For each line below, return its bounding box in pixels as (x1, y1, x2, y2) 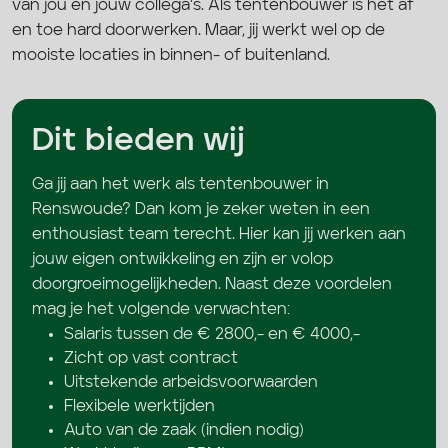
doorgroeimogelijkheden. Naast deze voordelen (32, 276, 392, 293)
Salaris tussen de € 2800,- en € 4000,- (64, 326, 360, 343)
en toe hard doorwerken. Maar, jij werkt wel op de (12, 22, 385, 39)
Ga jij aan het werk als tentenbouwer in (32, 176, 329, 193)
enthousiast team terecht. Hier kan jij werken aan (32, 226, 406, 243)
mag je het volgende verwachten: (32, 301, 290, 318)
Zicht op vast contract (64, 350, 238, 367)
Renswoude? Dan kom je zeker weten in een (32, 201, 370, 218)
